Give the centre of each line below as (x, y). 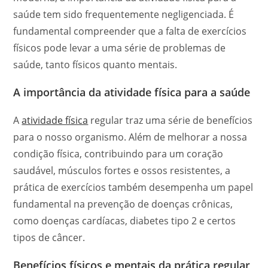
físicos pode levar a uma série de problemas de (120, 48)
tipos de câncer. (49, 237)
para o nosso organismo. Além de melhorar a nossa (130, 137)
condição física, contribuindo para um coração (118, 154)
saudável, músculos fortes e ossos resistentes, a (122, 170)
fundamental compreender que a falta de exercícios (130, 31)
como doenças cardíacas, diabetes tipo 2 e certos (125, 221)
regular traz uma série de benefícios (170, 120)
